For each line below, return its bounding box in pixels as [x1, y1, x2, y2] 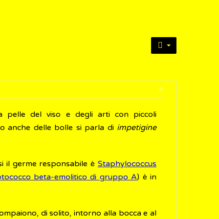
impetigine [117, 123, 156, 132]
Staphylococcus [98, 159, 156, 169]
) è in [137, 172, 157, 182]
